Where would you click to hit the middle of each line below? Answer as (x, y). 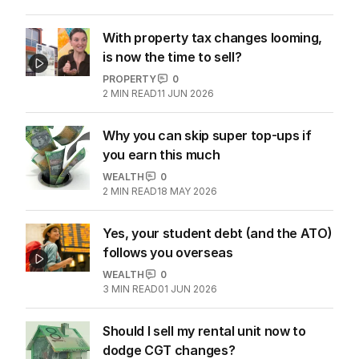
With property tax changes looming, (213, 37)
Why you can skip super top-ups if (207, 135)
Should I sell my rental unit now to (204, 331)
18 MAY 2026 (187, 191)
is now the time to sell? (172, 56)
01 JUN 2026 (188, 288)
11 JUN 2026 (186, 93)
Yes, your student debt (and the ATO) (218, 233)
